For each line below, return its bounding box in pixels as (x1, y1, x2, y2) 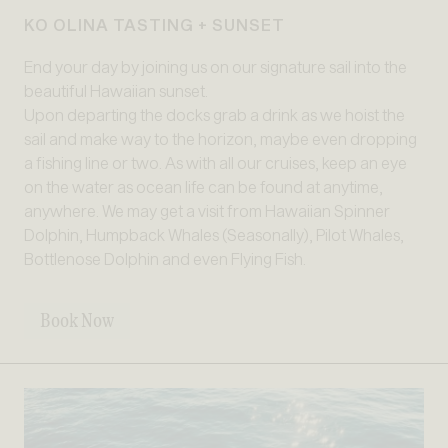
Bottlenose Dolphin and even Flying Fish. (24, 249, 306, 269)
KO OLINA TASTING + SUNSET (24, 15, 285, 35)
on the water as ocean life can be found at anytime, (24, 177, 383, 197)
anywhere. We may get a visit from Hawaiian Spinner (24, 201, 390, 221)
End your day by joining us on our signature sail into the (24, 57, 407, 77)
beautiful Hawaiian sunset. (24, 81, 208, 101)
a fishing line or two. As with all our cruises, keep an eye (24, 153, 407, 173)
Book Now (40, 309, 114, 333)
